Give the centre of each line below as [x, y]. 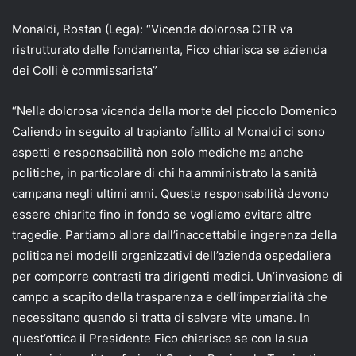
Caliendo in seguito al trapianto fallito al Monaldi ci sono [168, 131]
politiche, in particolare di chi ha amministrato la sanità [164, 172]
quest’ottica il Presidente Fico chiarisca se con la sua [160, 338]
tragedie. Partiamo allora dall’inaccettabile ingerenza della [174, 234]
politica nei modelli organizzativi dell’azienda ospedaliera [171, 255]
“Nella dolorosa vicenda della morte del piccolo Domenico [174, 110]
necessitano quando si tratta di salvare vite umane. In [161, 317]
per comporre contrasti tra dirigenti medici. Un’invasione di [177, 276]
